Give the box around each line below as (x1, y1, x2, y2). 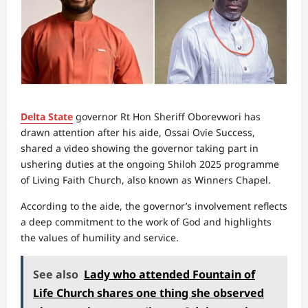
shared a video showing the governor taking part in (21, 142, 258, 155)
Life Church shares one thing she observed (33, 285, 264, 300)
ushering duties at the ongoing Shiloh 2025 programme (21, 157, 279, 170)
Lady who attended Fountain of (84, 267, 255, 282)
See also (33, 267, 78, 282)
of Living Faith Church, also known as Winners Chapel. (21, 173, 271, 186)
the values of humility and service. (21, 231, 179, 244)
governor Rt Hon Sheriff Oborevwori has (73, 110, 261, 123)
